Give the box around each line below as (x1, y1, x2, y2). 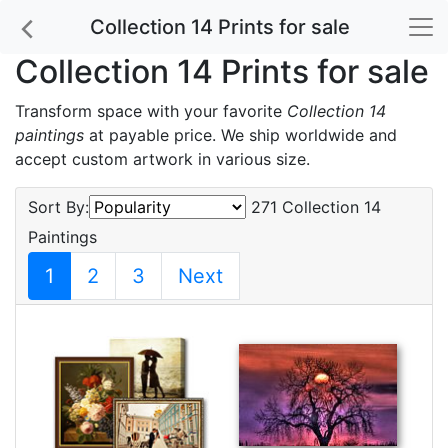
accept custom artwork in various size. (15, 149, 310, 169)
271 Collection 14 (246, 197, 381, 217)
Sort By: (28, 197, 89, 217)
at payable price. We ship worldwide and (84, 125, 397, 145)
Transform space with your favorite (15, 101, 287, 121)
